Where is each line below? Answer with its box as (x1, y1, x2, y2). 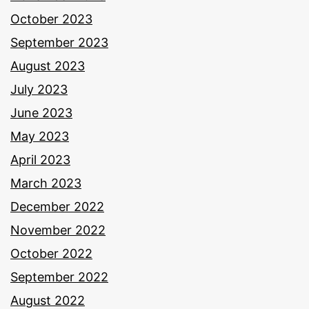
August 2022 (10, 292, 85, 308)
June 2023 (10, 105, 72, 120)
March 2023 (10, 175, 81, 190)
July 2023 (10, 81, 68, 97)
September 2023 (10, 34, 108, 50)
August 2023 (10, 58, 85, 73)
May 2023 (10, 128, 69, 143)
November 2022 (10, 222, 106, 237)
